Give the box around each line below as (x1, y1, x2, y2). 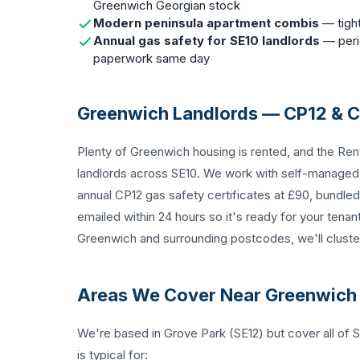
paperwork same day (93, 51, 210, 66)
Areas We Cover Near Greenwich (77, 284, 357, 305)
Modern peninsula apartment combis (93, 15, 319, 31)
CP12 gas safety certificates (115, 187, 271, 202)
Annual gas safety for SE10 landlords (93, 33, 320, 48)
